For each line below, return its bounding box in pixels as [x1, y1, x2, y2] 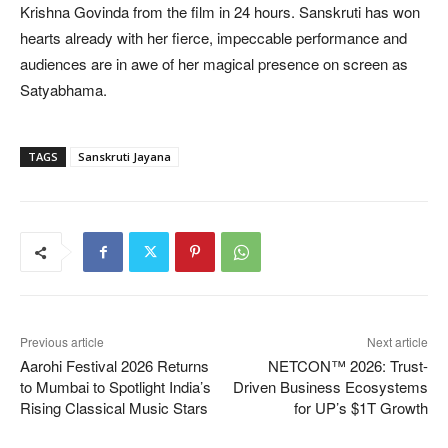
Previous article [20, 333, 104, 351]
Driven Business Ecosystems [232, 376, 428, 398]
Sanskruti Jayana [78, 149, 171, 165]
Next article [366, 333, 428, 351]
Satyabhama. [20, 79, 107, 101]
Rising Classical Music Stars [20, 397, 208, 419]
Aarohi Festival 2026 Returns [20, 355, 209, 377]
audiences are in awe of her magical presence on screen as [20, 53, 408, 75]
